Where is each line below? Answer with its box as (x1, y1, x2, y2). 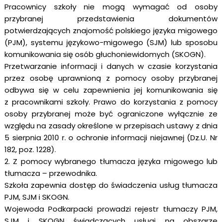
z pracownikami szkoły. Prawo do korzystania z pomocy (4, 97, 218, 107)
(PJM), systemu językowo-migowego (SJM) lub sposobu (4, 37, 218, 48)
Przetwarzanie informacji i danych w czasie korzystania (4, 61, 218, 71)
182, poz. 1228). (4, 144, 56, 155)
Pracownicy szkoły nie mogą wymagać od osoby (4, 1, 218, 12)
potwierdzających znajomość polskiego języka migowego (4, 25, 218, 36)
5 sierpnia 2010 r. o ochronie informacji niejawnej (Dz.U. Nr (4, 132, 218, 143)
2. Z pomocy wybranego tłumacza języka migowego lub (4, 156, 218, 166)
